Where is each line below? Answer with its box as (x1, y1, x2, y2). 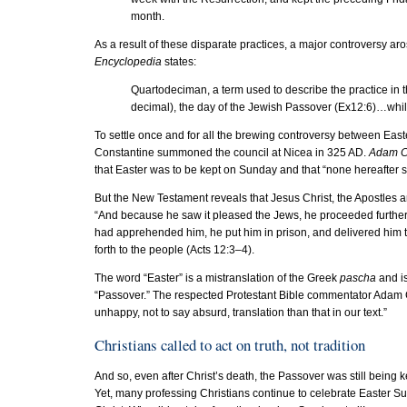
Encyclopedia (94, 55, 162, 68)
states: (162, 55, 196, 68)
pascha (340, 271, 376, 284)
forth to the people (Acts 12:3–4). (94, 243, 254, 256)
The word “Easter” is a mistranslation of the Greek (94, 271, 340, 284)
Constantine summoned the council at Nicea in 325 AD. (94, 145, 369, 159)
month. (131, 9, 164, 23)
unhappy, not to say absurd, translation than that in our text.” (94, 305, 387, 319)
